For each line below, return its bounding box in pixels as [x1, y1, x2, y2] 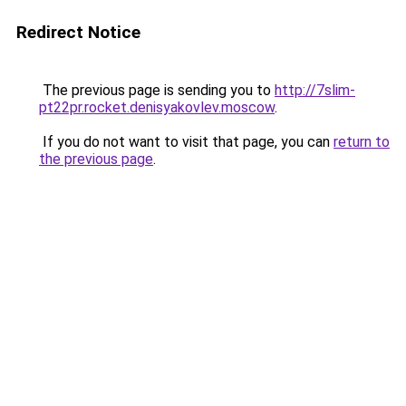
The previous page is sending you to [39, 82, 275, 99]
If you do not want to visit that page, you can [39, 133, 333, 150]
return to [333, 133, 390, 150]
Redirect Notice [16, 22, 140, 43]
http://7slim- [275, 82, 355, 99]
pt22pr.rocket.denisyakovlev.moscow [39, 99, 275, 116]
